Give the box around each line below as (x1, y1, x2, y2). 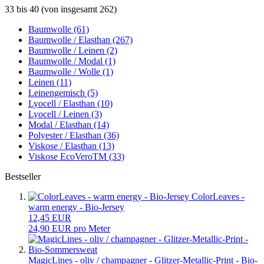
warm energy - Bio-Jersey (28, 202, 124, 213)
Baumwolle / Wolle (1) (28, 67, 113, 77)
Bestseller (5, 171, 41, 182)
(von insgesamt (39, 4, 100, 15)
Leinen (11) (28, 77, 71, 88)
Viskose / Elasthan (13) (28, 141, 114, 151)
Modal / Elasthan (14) (28, 120, 109, 130)
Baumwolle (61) (28, 24, 89, 35)
